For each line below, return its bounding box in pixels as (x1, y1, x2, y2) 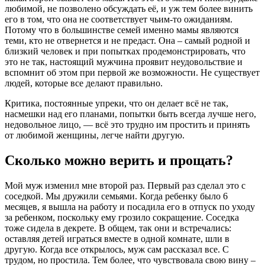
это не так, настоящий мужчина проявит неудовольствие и (5, 57, 243, 67)
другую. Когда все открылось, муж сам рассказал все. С (5, 244, 229, 254)
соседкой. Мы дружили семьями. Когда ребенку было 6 (5, 191, 228, 201)
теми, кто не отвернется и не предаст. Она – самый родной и (5, 35, 250, 46)
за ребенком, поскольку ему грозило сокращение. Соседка (5, 212, 239, 222)
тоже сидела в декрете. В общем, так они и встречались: (5, 223, 231, 233)
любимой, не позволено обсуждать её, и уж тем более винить (5, 4, 253, 14)
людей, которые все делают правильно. (5, 78, 163, 89)
